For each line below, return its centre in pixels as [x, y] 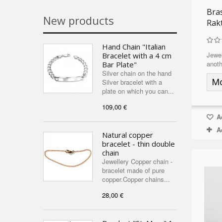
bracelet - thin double [139, 144]
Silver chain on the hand [137, 73]
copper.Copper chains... [136, 179]
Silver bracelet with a [132, 82]
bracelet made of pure [133, 170]
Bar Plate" [119, 64]
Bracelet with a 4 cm [137, 55]
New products [79, 20]
